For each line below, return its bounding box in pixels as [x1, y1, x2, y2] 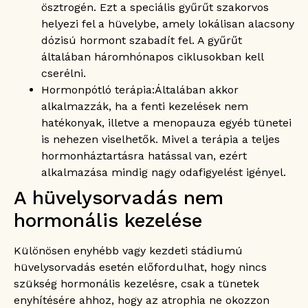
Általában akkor [155, 83, 239, 97]
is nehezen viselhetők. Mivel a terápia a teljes [41, 133, 280, 146]
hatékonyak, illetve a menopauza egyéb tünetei [41, 116, 291, 130]
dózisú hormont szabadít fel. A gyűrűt [41, 34, 242, 47]
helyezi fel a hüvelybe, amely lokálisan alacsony [41, 17, 294, 31]
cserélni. [41, 67, 86, 80]
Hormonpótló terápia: [41, 83, 155, 97]
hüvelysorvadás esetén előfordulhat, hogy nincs [14, 261, 267, 274]
